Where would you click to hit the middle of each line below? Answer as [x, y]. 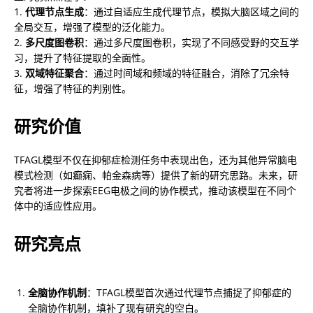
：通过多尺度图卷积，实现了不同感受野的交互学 [191, 42]
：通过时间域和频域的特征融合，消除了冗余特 [187, 73]
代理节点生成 [54, 11]
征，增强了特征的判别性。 [73, 88]
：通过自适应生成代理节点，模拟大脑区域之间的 [191, 11]
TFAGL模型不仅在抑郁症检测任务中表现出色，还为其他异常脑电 [155, 159]
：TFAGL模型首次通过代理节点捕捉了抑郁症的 [189, 292]
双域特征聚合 [54, 73]
